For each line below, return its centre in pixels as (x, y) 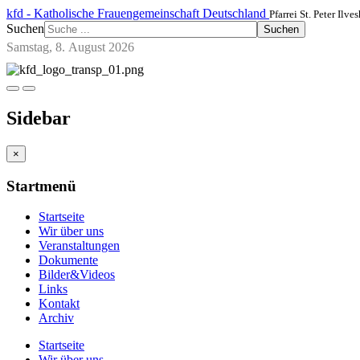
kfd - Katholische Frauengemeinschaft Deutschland (136, 13)
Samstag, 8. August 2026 (70, 47)
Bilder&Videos (77, 275)
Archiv (56, 318)
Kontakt (59, 304)
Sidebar (39, 118)
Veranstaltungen (79, 246)
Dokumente (68, 260)
